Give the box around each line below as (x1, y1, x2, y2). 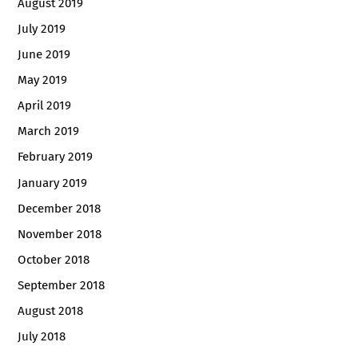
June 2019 (18, 47, 71, 62)
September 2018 (18, 277, 105, 292)
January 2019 (18, 175, 88, 190)
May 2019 (18, 73, 68, 88)
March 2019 (18, 124, 80, 139)
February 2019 (18, 149, 93, 165)
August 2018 (18, 303, 84, 318)
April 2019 (18, 98, 72, 113)
